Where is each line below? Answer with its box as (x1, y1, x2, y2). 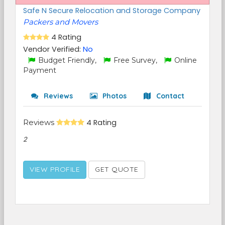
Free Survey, (111, 56, 159, 65)
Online (172, 56, 197, 65)
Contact (154, 91, 184, 100)
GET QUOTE (95, 165, 139, 174)
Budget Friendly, (36, 56, 98, 65)
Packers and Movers (23, 17, 98, 27)
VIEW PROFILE (30, 165, 80, 174)
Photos (100, 91, 127, 100)
